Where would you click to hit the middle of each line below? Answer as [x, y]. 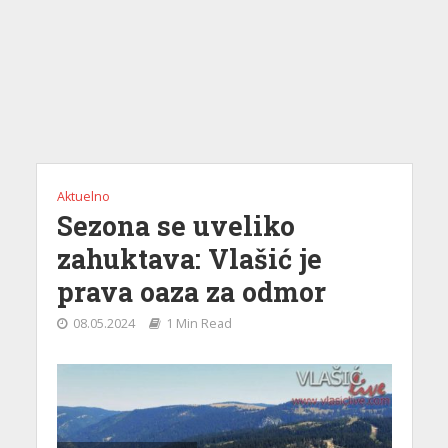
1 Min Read [198, 324]
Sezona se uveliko [175, 226]
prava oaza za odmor [191, 292]
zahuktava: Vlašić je [189, 259]
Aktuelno [83, 197]
